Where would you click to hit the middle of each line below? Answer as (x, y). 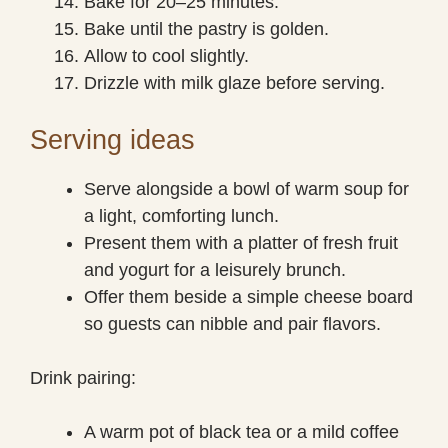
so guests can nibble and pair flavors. (232, 323)
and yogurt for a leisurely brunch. (215, 269)
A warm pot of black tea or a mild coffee (241, 431)
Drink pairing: (83, 377)
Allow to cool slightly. (166, 55)
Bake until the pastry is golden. (206, 28)
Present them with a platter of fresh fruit (241, 242)
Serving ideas (112, 139)
